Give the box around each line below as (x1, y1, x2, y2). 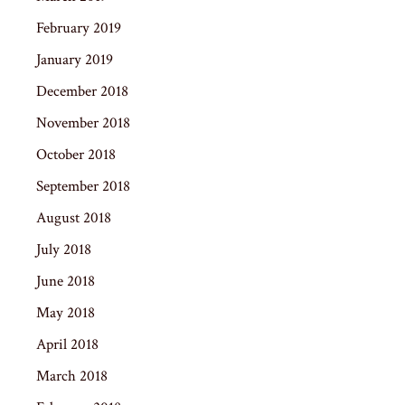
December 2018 (36, 80, 128, 101)
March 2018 (36, 365, 108, 386)
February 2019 (36, 17, 121, 38)
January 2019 (36, 49, 113, 70)
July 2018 (36, 239, 91, 259)
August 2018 (36, 207, 111, 228)
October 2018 (36, 144, 116, 165)
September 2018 (36, 175, 130, 196)
